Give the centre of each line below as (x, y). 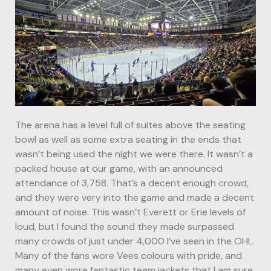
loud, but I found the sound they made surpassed (125, 226)
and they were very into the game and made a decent (135, 197)
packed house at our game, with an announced (119, 168)
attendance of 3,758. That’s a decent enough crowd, (132, 183)
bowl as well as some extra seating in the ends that (128, 139)
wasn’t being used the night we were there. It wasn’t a (134, 154)
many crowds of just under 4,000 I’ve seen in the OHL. (135, 241)
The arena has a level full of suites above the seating (130, 125)
